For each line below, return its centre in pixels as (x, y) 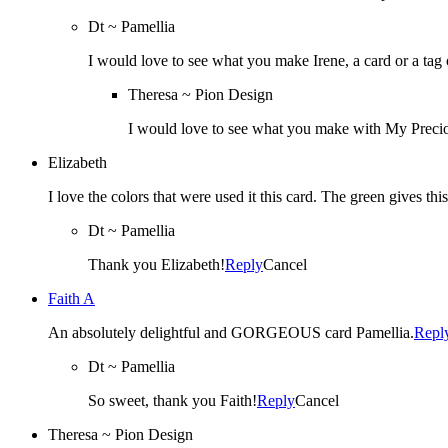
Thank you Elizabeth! (156, 264)
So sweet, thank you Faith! (172, 400)
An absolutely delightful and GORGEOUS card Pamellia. (231, 332)
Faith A (71, 298)
